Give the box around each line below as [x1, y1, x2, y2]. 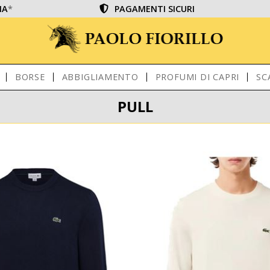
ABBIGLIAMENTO [61, 71, 139, 83]
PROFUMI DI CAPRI [155, 71, 240, 83]
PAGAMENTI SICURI [115, 3, 195, 14]
